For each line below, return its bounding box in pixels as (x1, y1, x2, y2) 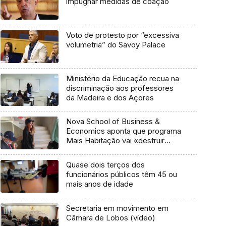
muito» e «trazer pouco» (66, 145, 152, 155)
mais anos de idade (66, 179, 133, 189)
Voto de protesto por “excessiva (66, 30, 179, 40)
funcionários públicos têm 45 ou (66, 169, 177, 180)
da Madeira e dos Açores (66, 92, 154, 102)
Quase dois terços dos (66, 160, 145, 170)
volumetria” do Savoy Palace (66, 40, 165, 49)
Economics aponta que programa (66, 126, 181, 136)
